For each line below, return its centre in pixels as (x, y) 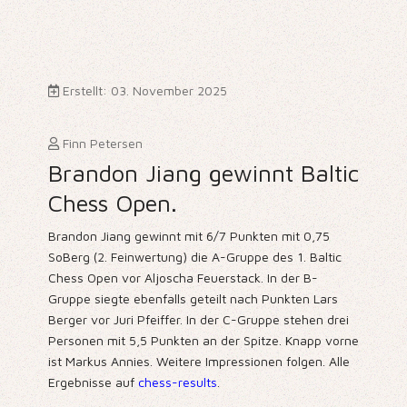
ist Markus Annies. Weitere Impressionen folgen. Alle (199, 362)
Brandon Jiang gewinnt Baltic (203, 173)
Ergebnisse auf (93, 382)
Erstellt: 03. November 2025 (144, 91)
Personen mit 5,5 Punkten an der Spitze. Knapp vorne (203, 341)
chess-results (177, 382)
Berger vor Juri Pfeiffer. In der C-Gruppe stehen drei (198, 320)
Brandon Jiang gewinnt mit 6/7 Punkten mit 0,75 (189, 236)
